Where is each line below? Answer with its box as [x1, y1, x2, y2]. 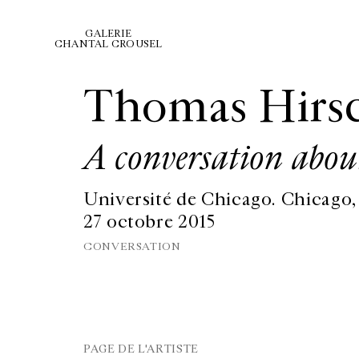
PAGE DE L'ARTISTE [83, 342, 199, 356]
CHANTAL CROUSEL [54, 38, 163, 50]
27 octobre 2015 [83, 212, 216, 233]
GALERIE [85, 27, 132, 40]
